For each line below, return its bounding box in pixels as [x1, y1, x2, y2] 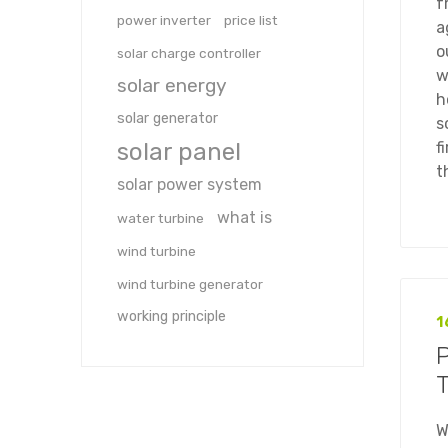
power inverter [116, 12, 211, 28]
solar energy [116, 74, 227, 97]
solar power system [116, 175, 262, 194]
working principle [116, 308, 226, 325]
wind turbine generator [116, 276, 263, 292]
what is [216, 208, 272, 227]
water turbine [116, 210, 204, 226]
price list [223, 12, 278, 28]
